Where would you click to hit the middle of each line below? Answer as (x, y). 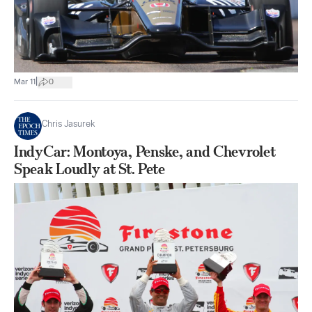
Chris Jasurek (69, 124)
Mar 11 (25, 82)
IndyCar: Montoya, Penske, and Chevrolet (145, 151)
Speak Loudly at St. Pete (89, 169)
